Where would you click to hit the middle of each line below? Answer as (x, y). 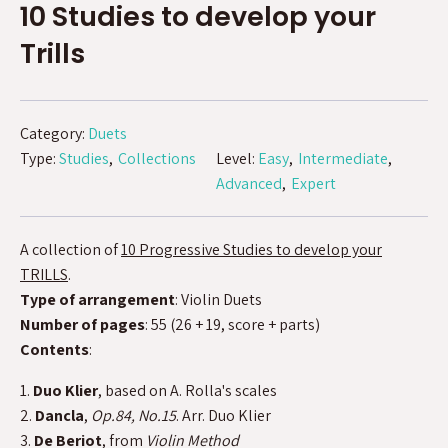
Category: (54, 133)
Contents (54, 349)
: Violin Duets (218, 299)
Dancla (59, 415)
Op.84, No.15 (133, 415)
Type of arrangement (97, 299)
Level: (237, 158)
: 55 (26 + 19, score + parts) (232, 324)
